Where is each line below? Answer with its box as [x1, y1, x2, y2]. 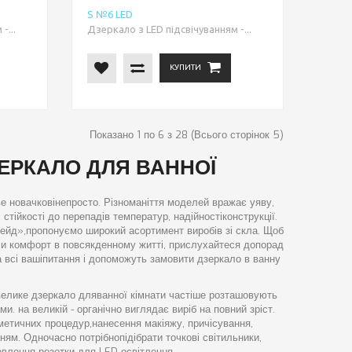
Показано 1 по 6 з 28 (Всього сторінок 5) [90, 127, 284, 141]
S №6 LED [86, 8, 133, 20]
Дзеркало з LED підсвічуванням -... [86, 23, 251, 35]
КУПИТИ [169, 63, 201, 72]
